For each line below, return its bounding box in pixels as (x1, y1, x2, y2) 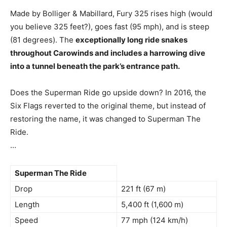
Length (15, 200, 40, 209)
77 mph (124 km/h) (121, 215, 188, 225)
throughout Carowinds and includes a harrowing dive (10, 48, 205, 58)
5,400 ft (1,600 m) (121, 200, 183, 209)
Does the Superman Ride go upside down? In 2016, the (10, 88, 206, 97)
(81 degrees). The (10, 35, 75, 45)
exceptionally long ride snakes (75, 35, 187, 45)
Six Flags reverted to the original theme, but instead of (10, 101, 206, 110)
